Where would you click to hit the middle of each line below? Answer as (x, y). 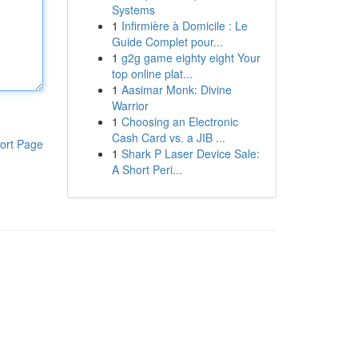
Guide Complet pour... (167, 42)
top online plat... (152, 74)
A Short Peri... (147, 169)
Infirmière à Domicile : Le (184, 26)
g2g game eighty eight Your (191, 58)
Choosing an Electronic (179, 121)
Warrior (130, 105)
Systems (133, 10)
